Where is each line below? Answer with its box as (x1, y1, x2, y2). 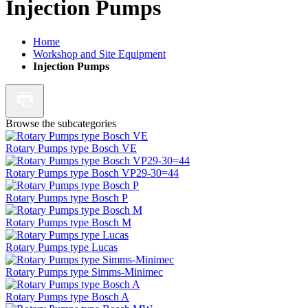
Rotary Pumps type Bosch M (5, 216, 131, 228)
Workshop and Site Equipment (33, 47, 166, 60)
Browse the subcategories (5, 117, 116, 129)
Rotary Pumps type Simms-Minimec (5, 265, 163, 278)
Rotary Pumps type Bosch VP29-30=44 (5, 166, 179, 179)
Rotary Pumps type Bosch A (5, 290, 129, 302)
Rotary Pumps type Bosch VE (5, 142, 137, 154)
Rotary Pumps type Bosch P (5, 191, 128, 203)
